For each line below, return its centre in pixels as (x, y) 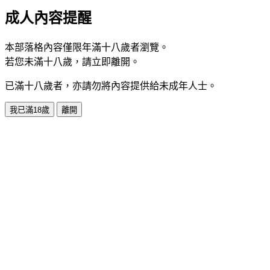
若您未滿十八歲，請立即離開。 (72, 61)
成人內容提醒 (48, 18)
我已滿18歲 (30, 110)
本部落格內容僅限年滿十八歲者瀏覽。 (87, 47)
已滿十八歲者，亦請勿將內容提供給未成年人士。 (111, 86)
